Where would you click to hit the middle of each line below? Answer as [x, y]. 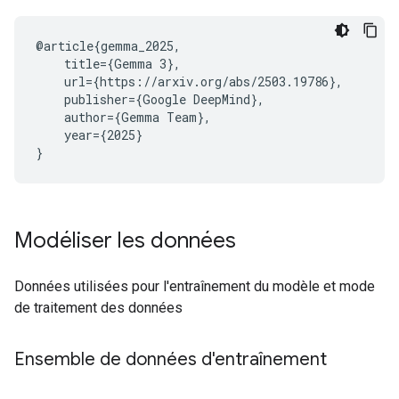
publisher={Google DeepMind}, [150, 99]
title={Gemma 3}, [108, 64]
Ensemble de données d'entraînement [171, 359]
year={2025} [89, 135]
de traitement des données [98, 308]
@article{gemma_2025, [108, 46]
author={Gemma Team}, [123, 117]
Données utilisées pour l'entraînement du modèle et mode [195, 286]
